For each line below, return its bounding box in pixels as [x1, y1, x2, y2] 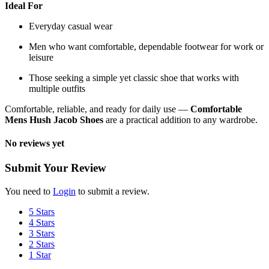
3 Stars [29, 228, 55, 238]
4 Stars [29, 217, 55, 228]
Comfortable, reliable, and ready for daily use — [5, 103, 190, 114]
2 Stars [29, 238, 55, 249]
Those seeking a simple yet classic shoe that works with [29, 72, 239, 83]
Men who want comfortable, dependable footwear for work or [29, 41, 264, 52]
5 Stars [29, 206, 55, 217]
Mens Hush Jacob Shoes [5, 114, 103, 125]
